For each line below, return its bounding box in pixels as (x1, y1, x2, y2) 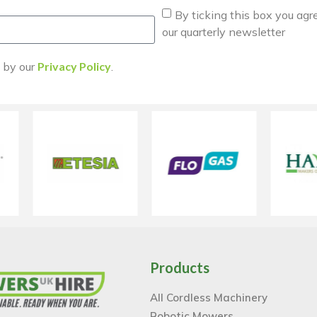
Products (150, 258, 210, 276)
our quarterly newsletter (162, 24, 285, 39)
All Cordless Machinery (150, 290, 268, 304)
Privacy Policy (38, 59, 111, 74)
